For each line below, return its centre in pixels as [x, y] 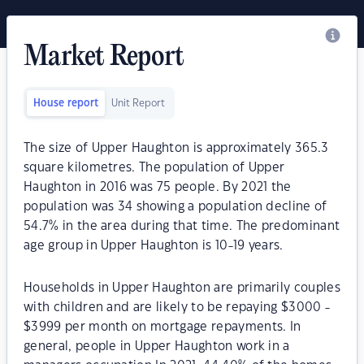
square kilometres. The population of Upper [154, 168]
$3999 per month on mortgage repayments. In [162, 327]
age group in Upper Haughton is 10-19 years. [154, 246]
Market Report [104, 58]
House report [66, 103]
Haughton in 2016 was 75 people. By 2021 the [158, 187]
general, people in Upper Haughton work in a [157, 347]
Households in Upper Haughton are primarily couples [182, 288]
